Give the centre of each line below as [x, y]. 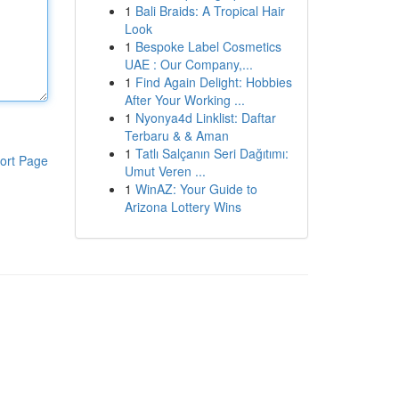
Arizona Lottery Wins [183, 207]
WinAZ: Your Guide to [196, 189]
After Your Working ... [184, 100]
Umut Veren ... [165, 171]
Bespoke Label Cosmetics [208, 46]
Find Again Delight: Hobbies [213, 82]
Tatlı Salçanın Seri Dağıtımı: [212, 153]
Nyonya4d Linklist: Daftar [205, 118]
